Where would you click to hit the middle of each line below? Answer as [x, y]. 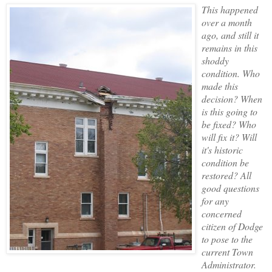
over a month [227, 22]
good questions [230, 188]
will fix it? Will [229, 137]
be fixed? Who [229, 124]
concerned [222, 213]
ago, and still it [230, 35]
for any [215, 200]
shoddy [215, 60]
